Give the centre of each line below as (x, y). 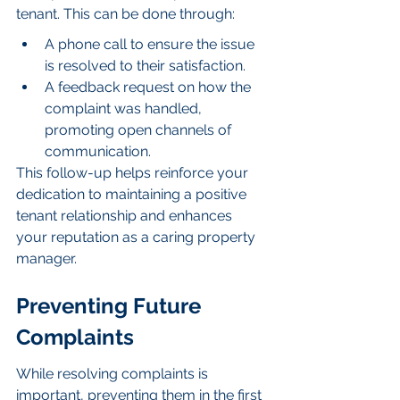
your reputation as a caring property (137, 237)
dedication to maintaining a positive (133, 195)
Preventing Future (111, 305)
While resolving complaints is (114, 374)
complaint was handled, (125, 109)
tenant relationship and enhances (126, 216)
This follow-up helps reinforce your (134, 173)
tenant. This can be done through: (125, 14)
